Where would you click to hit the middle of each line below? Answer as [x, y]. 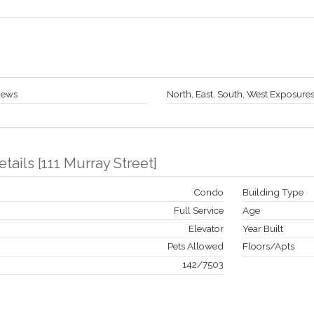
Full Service [199, 210]
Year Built [263, 228]
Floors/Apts [269, 246]
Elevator [206, 228]
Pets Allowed [196, 246]
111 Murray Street [97, 163]
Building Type [273, 192]
